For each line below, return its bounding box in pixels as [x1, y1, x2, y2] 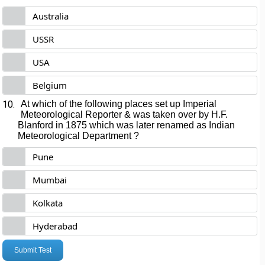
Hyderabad [33, 220, 78, 232]
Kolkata [33, 197, 63, 209]
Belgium [33, 79, 67, 91]
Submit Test [14, 246, 52, 254]
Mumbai [33, 174, 67, 186]
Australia [33, 10, 69, 22]
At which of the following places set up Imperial [21, 99, 217, 109]
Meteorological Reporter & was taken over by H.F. [21, 109, 228, 119]
